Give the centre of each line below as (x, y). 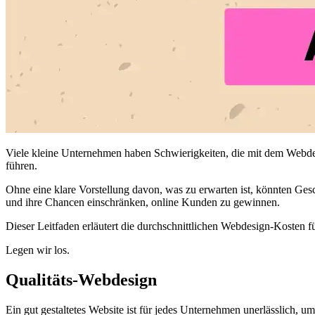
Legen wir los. (38, 250)
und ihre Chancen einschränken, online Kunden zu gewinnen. (143, 202)
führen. (21, 166)
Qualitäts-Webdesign (81, 280)
